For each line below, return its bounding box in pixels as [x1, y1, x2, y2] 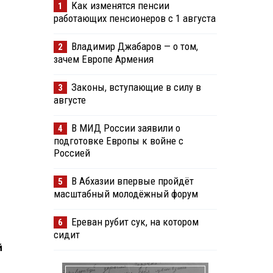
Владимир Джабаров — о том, [71, 40, 198, 53]
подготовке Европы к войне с [53, 135, 183, 147]
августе [53, 94, 86, 107]
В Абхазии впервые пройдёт [71, 175, 194, 188]
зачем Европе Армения [53, 53, 154, 66]
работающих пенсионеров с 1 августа [53, 12, 216, 25]
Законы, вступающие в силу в [71, 81, 201, 94]
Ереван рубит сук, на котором [71, 216, 199, 229]
